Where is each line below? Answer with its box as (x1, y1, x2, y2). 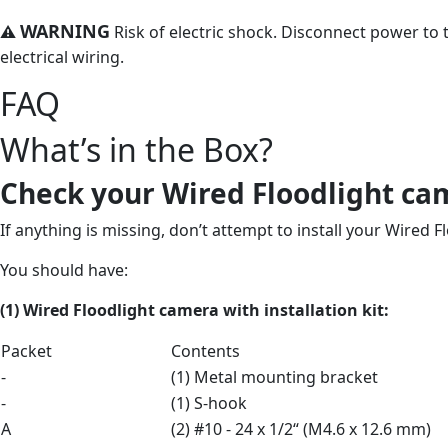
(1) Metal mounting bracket (171, 365, 378, 388)
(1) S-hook (171, 391, 247, 414)
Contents (171, 339, 240, 362)
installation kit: (264, 298, 389, 321)
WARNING (20, 18, 110, 43)
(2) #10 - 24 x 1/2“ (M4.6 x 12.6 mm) (171, 417, 431, 440)
